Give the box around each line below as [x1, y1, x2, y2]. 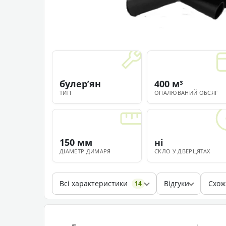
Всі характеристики [60, 179, 128, 189]
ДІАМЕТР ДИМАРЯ [60, 147, 111, 155]
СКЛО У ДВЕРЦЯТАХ [154, 147, 210, 155]
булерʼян [60, 78, 101, 90]
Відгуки [164, 179, 189, 189]
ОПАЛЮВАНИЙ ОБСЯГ [154, 89, 218, 97]
